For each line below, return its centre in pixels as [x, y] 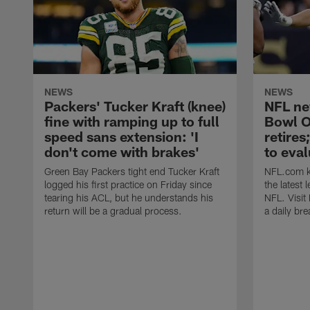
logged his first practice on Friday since [128, 185]
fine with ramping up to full [132, 121]
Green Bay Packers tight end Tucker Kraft [132, 172]
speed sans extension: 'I [121, 137]
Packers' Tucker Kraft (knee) [135, 106]
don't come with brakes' [122, 152]
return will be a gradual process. [113, 211]
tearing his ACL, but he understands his [129, 198]
